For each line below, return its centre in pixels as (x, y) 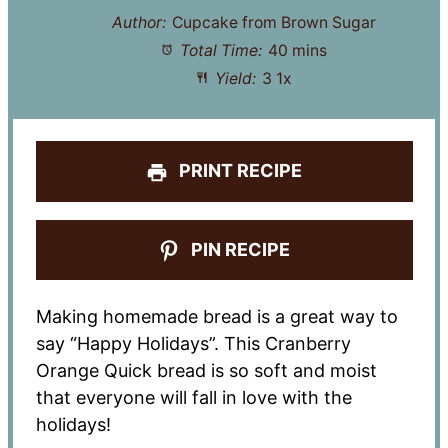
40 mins (298, 50)
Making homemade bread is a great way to (216, 316)
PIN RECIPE (239, 249)
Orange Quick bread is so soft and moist (206, 370)
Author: (139, 22)
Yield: (234, 78)
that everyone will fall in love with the (193, 397)
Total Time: (219, 50)
